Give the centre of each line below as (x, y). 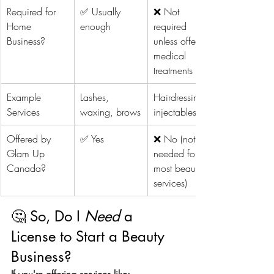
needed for (177, 153)
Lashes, (96, 97)
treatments (173, 70)
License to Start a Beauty (90, 236)
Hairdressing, (182, 97)
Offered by (30, 139)
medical (171, 55)
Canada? (26, 168)
